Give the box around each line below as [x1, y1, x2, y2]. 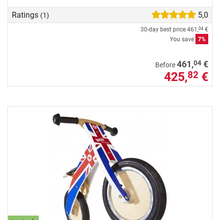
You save [170, 35, 195, 43]
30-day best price [140, 26, 187, 33]
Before [155, 60, 177, 69]
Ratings [12, 10, 40, 20]
